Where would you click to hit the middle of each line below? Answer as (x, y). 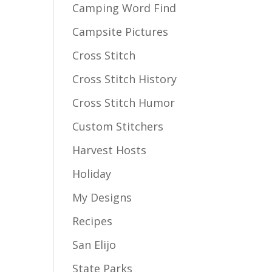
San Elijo (94, 245)
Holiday (92, 174)
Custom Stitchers (118, 127)
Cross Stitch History (125, 79)
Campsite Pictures (121, 32)
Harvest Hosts (110, 150)
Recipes (93, 221)
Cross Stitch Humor (124, 103)
